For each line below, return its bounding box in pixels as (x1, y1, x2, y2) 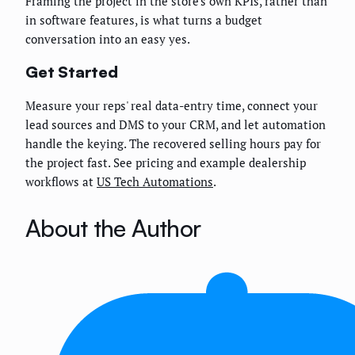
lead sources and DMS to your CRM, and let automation (25, 116, 326, 132)
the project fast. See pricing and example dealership (25, 154, 306, 170)
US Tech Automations (97, 173, 213, 189)
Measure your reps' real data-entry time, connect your (25, 97, 318, 113)
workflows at (25, 173, 97, 189)
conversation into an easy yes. (25, 31, 190, 48)
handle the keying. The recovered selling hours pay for (25, 135, 321, 151)
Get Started (25, 61, 118, 82)
